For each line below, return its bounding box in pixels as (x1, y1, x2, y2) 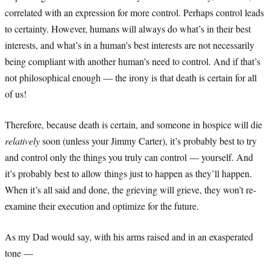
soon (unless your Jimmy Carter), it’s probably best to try (40, 134, 257, 147)
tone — (5, 246, 33, 259)
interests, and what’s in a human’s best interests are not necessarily (5, 38, 254, 51)
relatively (5, 134, 40, 147)
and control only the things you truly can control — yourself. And (5, 150, 253, 163)
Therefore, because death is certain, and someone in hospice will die (5, 118, 262, 131)
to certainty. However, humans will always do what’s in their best (5, 22, 251, 35)
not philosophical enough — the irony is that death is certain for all (5, 71, 257, 84)
